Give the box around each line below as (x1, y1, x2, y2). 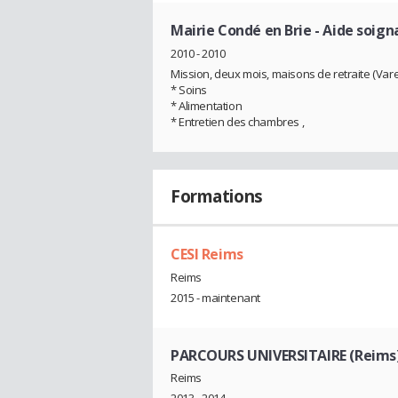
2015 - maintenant (171, 289, 260, 306)
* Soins (171, 82, 208, 99)
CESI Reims (171, 244, 243, 265)
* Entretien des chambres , (171, 114, 305, 131)
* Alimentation (171, 98, 243, 115)
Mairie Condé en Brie (171, 20, 315, 41)
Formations (171, 185, 263, 209)
